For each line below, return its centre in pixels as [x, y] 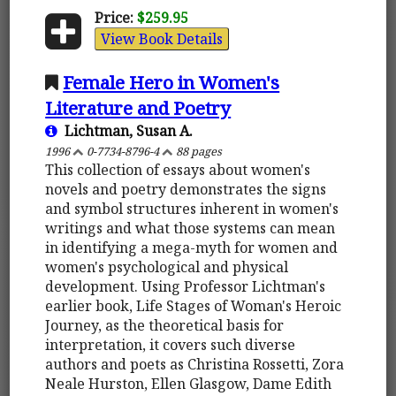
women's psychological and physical [167, 267]
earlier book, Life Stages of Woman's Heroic [194, 305]
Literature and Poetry [138, 107]
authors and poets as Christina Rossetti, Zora [195, 364]
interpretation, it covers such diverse [171, 344]
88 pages [198, 151]
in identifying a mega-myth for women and [192, 247]
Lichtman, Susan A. [126, 130]
